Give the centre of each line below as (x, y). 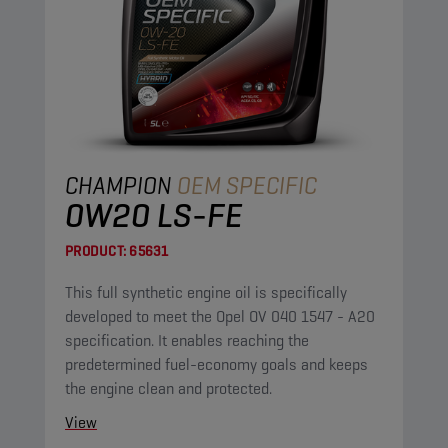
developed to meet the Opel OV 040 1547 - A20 (220, 316)
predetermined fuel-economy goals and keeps (216, 364)
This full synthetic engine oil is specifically (206, 292)
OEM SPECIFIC (247, 185)
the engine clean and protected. (168, 388)
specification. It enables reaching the (187, 340)
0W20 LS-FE (154, 215)
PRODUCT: (95, 251)
